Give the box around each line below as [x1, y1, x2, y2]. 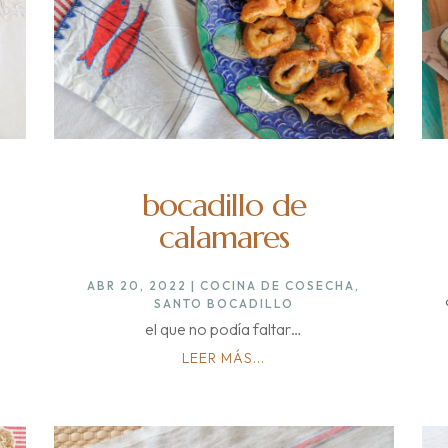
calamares [158, 216, 289, 257]
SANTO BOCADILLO [153, 295, 294, 311]
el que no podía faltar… [145, 318, 303, 339]
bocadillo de [141, 184, 306, 225]
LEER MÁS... [182, 348, 266, 367]
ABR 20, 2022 [87, 277, 188, 293]
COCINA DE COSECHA [200, 277, 356, 293]
